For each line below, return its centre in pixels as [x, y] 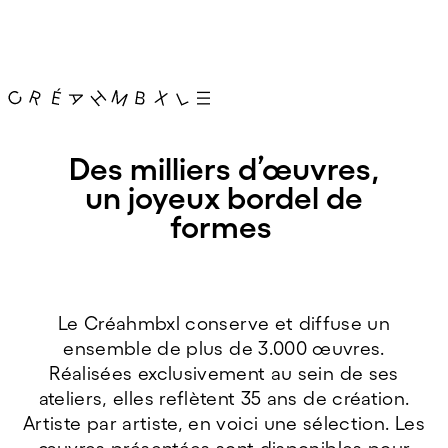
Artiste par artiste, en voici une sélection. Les [224, 423]
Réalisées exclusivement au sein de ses [224, 373]
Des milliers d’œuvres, [224, 168]
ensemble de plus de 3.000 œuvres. [224, 348]
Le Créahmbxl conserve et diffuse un [224, 323]
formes [224, 226]
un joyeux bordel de [224, 197]
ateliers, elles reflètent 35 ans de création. [224, 398]
